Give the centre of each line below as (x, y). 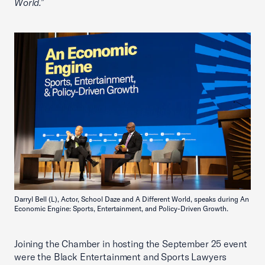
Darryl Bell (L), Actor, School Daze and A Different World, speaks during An (132, 199)
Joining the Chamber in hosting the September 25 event (131, 244)
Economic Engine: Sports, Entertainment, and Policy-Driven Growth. (121, 209)
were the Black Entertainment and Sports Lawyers (121, 257)
